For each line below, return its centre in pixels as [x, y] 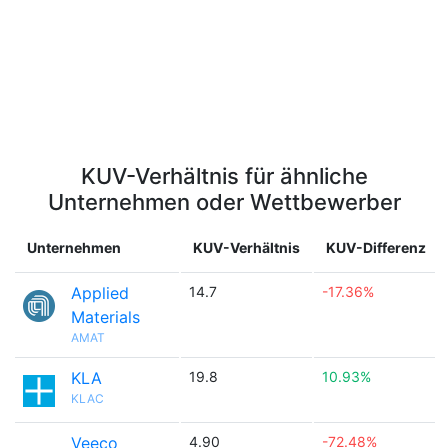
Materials [105, 317]
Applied [100, 293]
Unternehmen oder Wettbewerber [224, 202]
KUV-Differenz [376, 247]
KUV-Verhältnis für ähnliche [224, 176]
